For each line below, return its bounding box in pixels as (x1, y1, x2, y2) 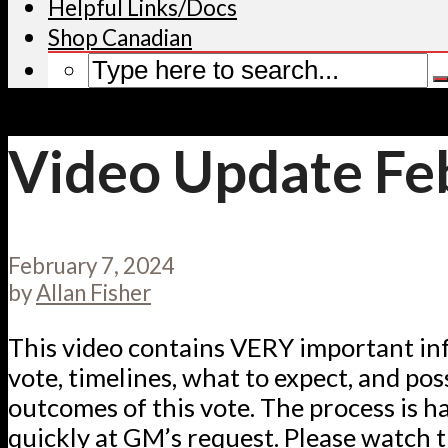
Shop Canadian (48, 23, 192, 51)
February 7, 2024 (8, 252, 175, 280)
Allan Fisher (36, 279, 151, 307)
